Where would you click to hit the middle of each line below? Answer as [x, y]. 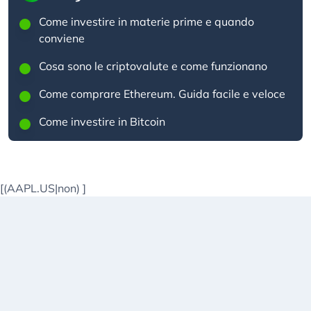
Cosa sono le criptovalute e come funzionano [153, 66]
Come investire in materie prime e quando [146, 22]
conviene [62, 38]
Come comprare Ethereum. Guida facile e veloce [162, 94]
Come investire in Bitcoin [102, 121]
